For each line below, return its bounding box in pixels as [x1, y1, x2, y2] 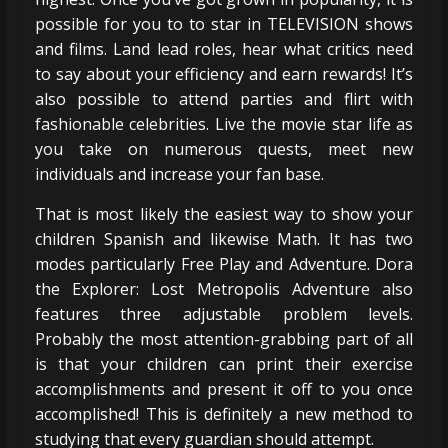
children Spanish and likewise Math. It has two [34, 227, 414, 250]
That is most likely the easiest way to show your [34, 202, 414, 225]
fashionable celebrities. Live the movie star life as [34, 112, 414, 135]
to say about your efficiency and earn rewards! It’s [34, 62, 414, 85]
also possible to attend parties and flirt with [34, 87, 414, 110]
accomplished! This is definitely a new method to [34, 402, 414, 425]
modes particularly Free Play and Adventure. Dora [34, 252, 414, 275]
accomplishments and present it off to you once [34, 377, 414, 400]
